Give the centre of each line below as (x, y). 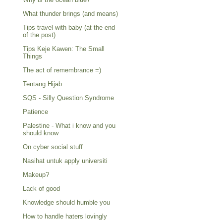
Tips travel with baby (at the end (69, 28)
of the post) (39, 35)
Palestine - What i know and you (69, 126)
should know (41, 133)
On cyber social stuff (53, 147)
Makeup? (36, 175)
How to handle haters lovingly (65, 216)
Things (32, 56)
